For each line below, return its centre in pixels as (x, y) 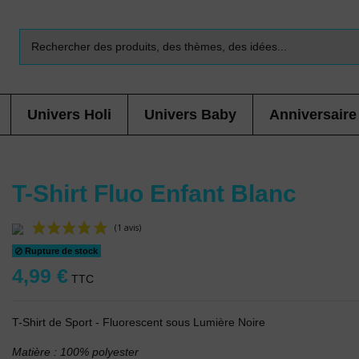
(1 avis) (214, 268)
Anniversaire (313, 115)
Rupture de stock (61, 250)
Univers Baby (190, 115)
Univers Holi (69, 115)
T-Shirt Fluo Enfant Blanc (154, 194)
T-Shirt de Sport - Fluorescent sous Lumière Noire (138, 323)
